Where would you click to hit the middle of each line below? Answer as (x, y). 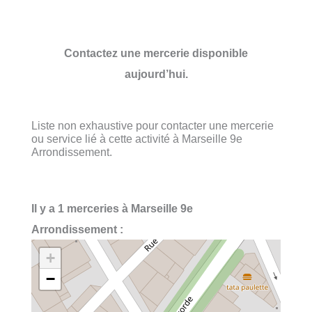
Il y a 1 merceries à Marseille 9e (112, 209)
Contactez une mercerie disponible (156, 53)
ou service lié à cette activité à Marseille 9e (137, 138)
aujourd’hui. (156, 73)
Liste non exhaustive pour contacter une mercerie (153, 125)
